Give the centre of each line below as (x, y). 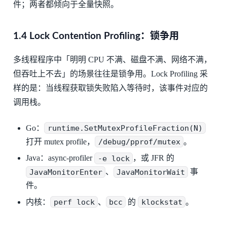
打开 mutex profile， (61, 141)
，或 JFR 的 (153, 158)
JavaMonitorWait (151, 172)
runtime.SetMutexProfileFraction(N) (125, 128)
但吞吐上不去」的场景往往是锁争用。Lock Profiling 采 (110, 74)
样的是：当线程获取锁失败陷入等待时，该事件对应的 (110, 88)
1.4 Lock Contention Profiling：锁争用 (96, 36)
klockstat (162, 202)
